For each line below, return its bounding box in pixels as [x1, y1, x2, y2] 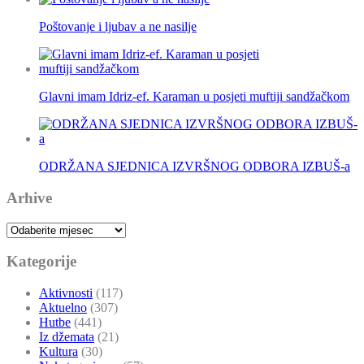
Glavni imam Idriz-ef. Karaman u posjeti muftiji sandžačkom [39, 89, 349, 104]
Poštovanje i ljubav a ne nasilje [39, 19, 197, 34]
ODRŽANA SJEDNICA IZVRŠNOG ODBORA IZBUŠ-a [39, 159, 350, 174]
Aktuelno [39, 301, 87, 315]
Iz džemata [39, 330, 94, 344]
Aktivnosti [39, 286, 93, 301]
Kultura [39, 344, 78, 359]
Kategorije [6, 253, 76, 271]
